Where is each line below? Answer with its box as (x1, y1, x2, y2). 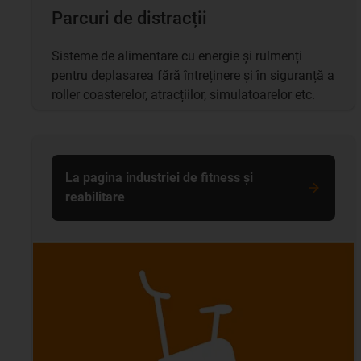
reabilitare (65, 189, 125, 205)
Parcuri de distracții (52, 8, 207, 29)
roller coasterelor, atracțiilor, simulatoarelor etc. (52, 87, 315, 103)
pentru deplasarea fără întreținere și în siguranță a (52, 68, 334, 84)
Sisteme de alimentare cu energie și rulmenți (52, 48, 302, 64)
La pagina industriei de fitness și (65, 170, 253, 186)
